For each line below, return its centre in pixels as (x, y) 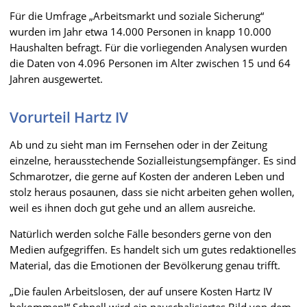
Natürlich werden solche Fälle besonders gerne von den (140, 233)
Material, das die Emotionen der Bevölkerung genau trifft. (145, 265)
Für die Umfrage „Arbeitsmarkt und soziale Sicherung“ (137, 15)
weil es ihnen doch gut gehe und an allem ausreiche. (133, 207)
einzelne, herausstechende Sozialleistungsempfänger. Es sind (153, 160)
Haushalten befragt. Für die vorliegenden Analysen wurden (148, 47)
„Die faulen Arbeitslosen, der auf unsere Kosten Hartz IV (141, 291)
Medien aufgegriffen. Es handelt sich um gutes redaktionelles (153, 249)
